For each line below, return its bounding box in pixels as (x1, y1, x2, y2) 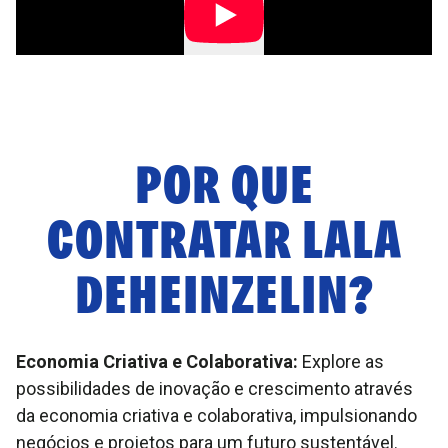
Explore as (298, 351, 384, 372)
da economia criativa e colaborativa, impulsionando (16, 405, 417, 426)
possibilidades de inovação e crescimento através (16, 378, 413, 399)
